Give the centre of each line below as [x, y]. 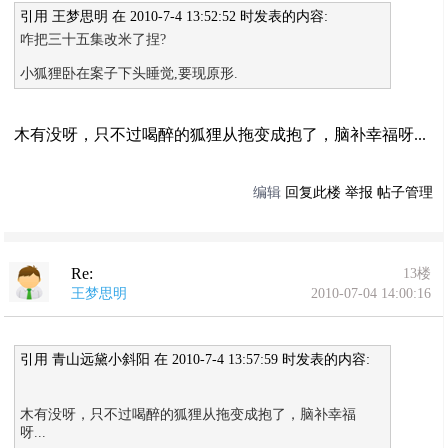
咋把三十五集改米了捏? [93, 39]
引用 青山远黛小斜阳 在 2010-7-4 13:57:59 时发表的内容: [195, 359]
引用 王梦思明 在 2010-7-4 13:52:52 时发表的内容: [174, 16]
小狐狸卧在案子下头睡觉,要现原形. [129, 73]
